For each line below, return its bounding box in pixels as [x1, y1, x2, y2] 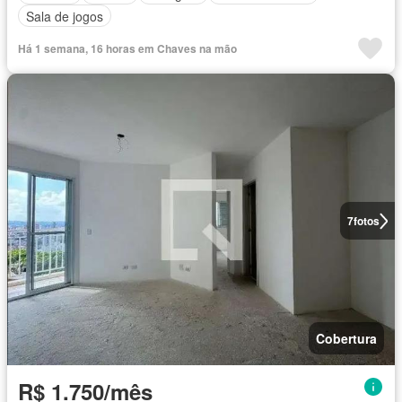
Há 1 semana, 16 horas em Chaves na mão [18, 40, 237, 57]
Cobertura [316, 328, 377, 347]
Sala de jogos [26, 6, 103, 25]
